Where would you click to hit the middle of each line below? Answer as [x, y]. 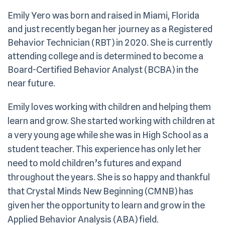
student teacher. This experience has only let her [104, 149]
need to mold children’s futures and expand [94, 163]
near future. [31, 83]
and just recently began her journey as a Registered [110, 29]
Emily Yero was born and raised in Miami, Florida [103, 15]
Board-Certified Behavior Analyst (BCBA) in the [103, 69]
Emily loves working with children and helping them [109, 106]
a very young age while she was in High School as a [108, 135]
